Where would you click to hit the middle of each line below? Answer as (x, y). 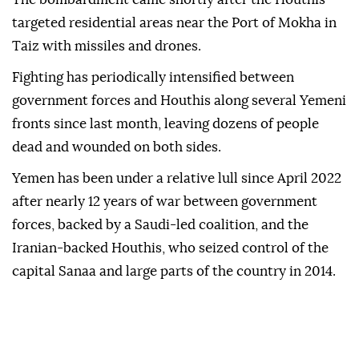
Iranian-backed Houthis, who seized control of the (170, 248)
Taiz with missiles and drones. (107, 46)
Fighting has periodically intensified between (153, 78)
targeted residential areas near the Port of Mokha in (174, 23)
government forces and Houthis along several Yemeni (179, 101)
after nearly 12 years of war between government (165, 202)
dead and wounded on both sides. (117, 147)
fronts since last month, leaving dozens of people (165, 124)
